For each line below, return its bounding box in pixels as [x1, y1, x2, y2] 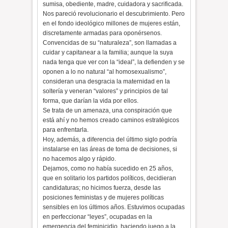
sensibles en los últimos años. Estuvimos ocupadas [43, 204, 185, 211]
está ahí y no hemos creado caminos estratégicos [43, 117, 180, 124]
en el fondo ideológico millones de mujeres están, [43, 20, 181, 27]
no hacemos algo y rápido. [43, 155, 117, 162]
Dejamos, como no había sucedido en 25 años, [43, 165, 174, 172]
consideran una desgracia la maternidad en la [43, 78, 170, 85]
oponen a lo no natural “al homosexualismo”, [43, 68, 167, 75]
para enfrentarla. [43, 126, 89, 133]
